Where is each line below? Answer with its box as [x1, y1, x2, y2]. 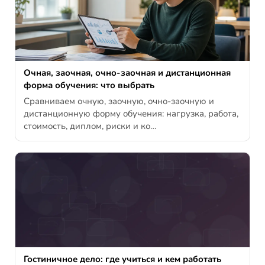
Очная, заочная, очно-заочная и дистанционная [24, 67, 231, 79]
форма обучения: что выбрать [24, 79, 154, 92]
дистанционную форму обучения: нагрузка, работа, [24, 108, 238, 120]
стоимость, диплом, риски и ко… [24, 120, 156, 132]
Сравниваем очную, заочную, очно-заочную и [24, 95, 214, 108]
